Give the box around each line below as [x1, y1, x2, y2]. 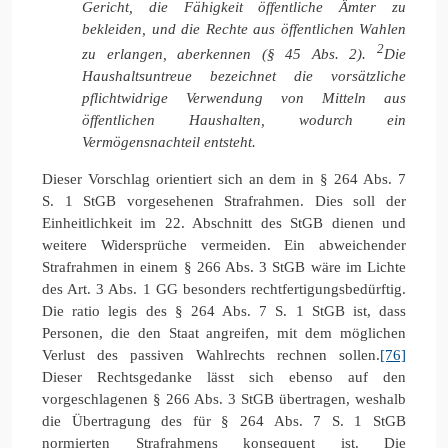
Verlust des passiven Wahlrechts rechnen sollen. [42, 346, 380, 363]
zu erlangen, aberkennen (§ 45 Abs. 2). [82, 45, 377, 62]
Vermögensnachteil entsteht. [82, 133, 256, 150]
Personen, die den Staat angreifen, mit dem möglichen [42, 324, 406, 341]
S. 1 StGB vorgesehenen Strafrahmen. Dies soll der [42, 192, 406, 209]
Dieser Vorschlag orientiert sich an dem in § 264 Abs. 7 [42, 170, 406, 187]
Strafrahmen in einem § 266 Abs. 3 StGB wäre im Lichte [42, 258, 406, 275]
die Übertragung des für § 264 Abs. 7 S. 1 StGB [42, 412, 406, 429]
